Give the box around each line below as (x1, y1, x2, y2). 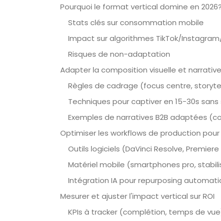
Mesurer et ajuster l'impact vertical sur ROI (60, 191, 215, 201)
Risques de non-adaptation (68, 49, 170, 59)
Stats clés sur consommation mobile (68, 17, 204, 28)
